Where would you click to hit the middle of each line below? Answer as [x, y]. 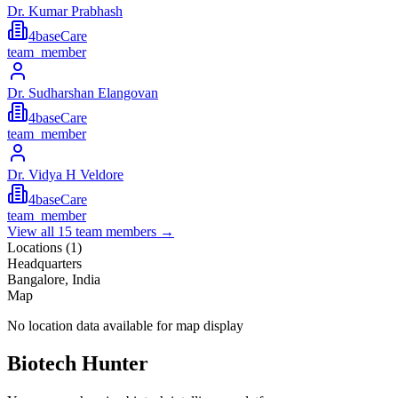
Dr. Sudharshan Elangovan [83, 93]
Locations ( [39, 248]
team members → [123, 232]
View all [32, 232]
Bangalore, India [54, 280]
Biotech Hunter [78, 364]
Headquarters [44, 264]
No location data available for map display [125, 326]
